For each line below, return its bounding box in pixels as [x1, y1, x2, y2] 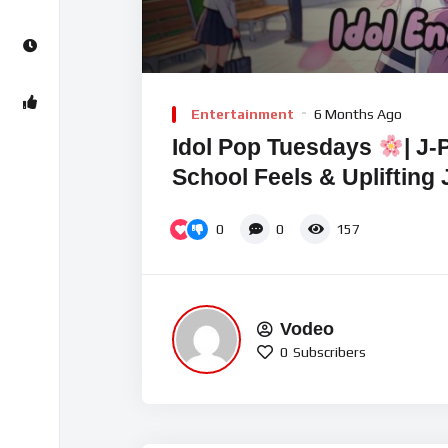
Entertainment [191, 106, 294, 123]
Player [141, 101, 181, 118]
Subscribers [293, 343, 366, 360]
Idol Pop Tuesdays [172, 133, 378, 160]
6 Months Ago [314, 106, 402, 123]
